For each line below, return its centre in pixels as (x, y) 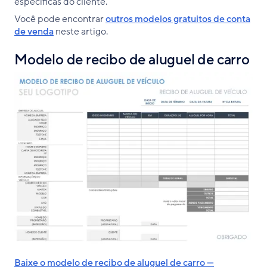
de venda (34, 31)
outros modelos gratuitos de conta (178, 19)
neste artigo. (81, 31)
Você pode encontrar (60, 19)
